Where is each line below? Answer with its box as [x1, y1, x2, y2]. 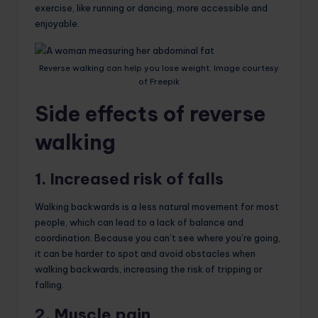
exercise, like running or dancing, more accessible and [35, 2, 268, 14]
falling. [35, 279, 64, 291]
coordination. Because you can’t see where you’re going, [35, 232, 280, 244]
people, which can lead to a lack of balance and [35, 216, 243, 229]
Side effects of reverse [35, 101, 265, 128]
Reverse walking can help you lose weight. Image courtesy [39, 63, 279, 74]
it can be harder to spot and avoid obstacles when [35, 248, 256, 260]
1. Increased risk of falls [35, 169, 224, 190]
